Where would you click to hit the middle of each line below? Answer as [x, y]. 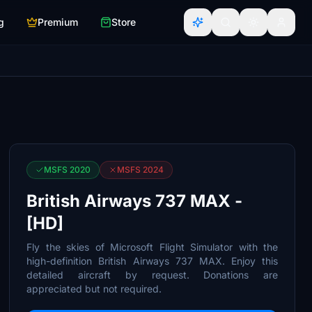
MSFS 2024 [141, 170]
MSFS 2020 [68, 170]
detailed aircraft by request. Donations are [152, 275]
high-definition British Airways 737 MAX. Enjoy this [152, 261]
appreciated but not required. [94, 289]
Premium [58, 22]
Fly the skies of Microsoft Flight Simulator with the [152, 247]
